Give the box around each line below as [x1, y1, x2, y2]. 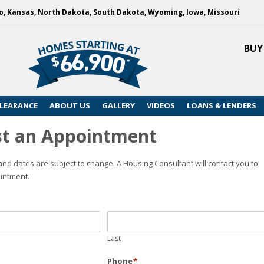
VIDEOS [147, 100, 175, 111]
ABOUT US [49, 100, 90, 111]
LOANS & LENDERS [187, 100, 256, 111]
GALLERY [102, 100, 135, 111]
